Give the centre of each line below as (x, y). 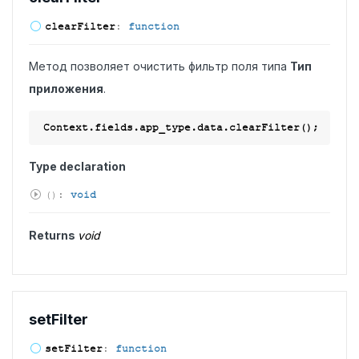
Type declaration (77, 166)
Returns (53, 235)
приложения (66, 89)
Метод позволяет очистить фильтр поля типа (159, 66)
